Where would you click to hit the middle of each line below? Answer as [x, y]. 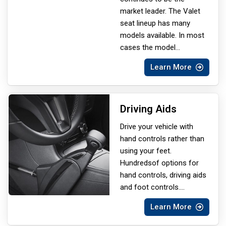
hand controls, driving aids [163, 175]
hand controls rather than [162, 138]
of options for [175, 163]
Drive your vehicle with [157, 126]
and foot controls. [150, 187]
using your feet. [146, 151]
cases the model [148, 47]
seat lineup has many [155, 23]
